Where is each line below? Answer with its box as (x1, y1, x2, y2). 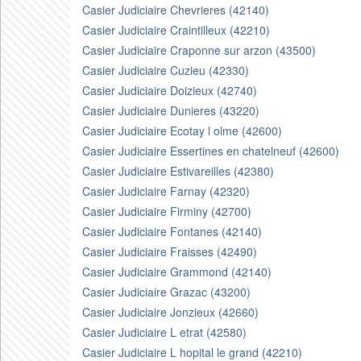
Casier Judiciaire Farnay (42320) (82, 183, 250, 199)
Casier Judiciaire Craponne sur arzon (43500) (82, 42, 316, 58)
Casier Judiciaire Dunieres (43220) (82, 102, 259, 118)
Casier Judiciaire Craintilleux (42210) (82, 22, 270, 38)
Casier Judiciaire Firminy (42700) (82, 203, 251, 219)
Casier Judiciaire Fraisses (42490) (82, 243, 257, 259)
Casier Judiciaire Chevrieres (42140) (82, 2, 269, 18)
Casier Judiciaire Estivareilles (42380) (82, 163, 274, 179)
